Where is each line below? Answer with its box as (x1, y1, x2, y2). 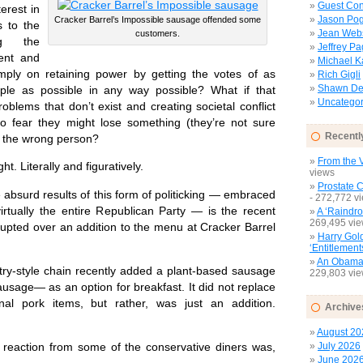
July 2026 (318, 340, 361, 352)
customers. (135, 28, 180, 38)
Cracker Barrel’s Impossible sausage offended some (54, 14, 261, 24)
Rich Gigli (318, 69, 361, 80)
